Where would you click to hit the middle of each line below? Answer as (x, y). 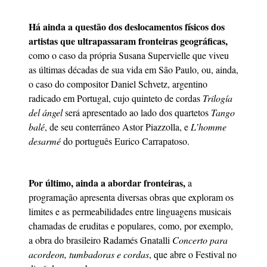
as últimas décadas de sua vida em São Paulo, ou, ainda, (133, 69)
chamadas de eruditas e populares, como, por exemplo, (131, 225)
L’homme (209, 126)
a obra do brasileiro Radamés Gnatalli (100, 240)
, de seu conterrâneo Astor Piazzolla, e (118, 126)
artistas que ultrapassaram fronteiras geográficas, (128, 41)
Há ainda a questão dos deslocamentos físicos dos (127, 26)
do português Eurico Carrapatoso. (126, 141)
